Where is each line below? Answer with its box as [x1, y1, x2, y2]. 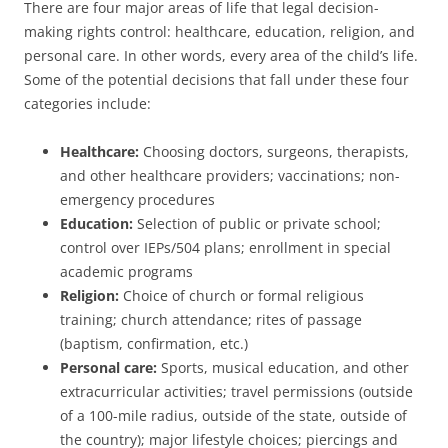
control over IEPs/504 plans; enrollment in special [60, 237, 391, 257]
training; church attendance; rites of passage [60, 309, 362, 329]
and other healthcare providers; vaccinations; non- [60, 165, 400, 185]
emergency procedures [60, 189, 215, 209]
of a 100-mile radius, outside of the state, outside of [60, 405, 407, 425]
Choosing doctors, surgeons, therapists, [139, 141, 409, 161]
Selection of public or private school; [133, 213, 381, 233]
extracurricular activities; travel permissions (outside [60, 381, 413, 401]
